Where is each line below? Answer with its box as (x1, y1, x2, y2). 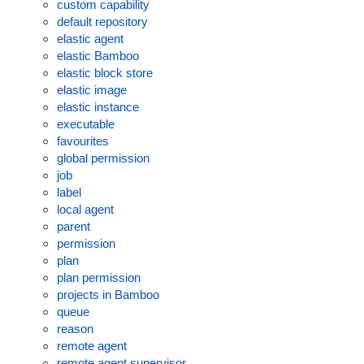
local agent (56, 202, 114, 216)
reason (56, 322, 93, 336)
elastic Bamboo (56, 49, 139, 63)
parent (56, 219, 90, 233)
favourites (56, 134, 109, 148)
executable (56, 117, 115, 131)
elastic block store (56, 66, 153, 80)
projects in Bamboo (56, 288, 159, 301)
